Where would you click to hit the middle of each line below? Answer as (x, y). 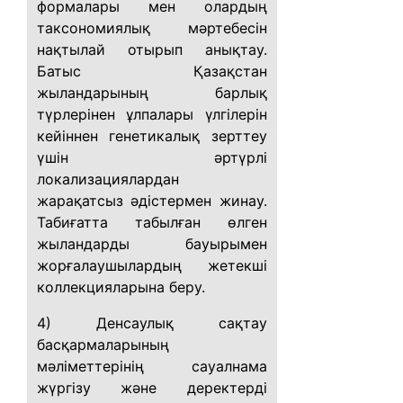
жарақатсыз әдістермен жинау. (152, 201)
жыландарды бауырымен (152, 244)
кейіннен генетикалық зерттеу (152, 136)
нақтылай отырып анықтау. (152, 49)
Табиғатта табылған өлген (152, 222)
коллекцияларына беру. (121, 287)
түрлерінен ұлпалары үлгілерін (152, 114)
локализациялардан (108, 179)
